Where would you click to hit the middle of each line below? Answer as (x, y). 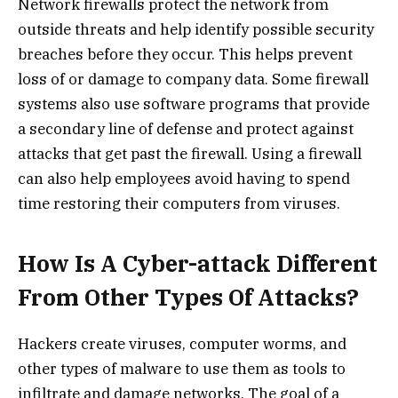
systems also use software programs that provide (194, 104)
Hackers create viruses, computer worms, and (182, 343)
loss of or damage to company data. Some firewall (193, 80)
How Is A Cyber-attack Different (198, 263)
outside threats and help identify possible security (196, 30)
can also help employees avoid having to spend (184, 179)
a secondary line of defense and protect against (186, 129)
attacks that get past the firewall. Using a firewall (190, 154)
